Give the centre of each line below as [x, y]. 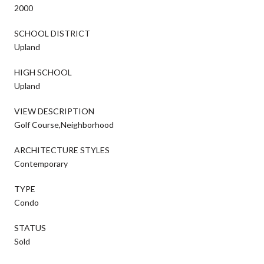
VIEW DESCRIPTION [54, 111]
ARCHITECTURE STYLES [62, 150]
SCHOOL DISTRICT [52, 33]
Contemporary [41, 163]
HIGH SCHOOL [43, 72]
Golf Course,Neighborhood [64, 124]
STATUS [30, 227]
